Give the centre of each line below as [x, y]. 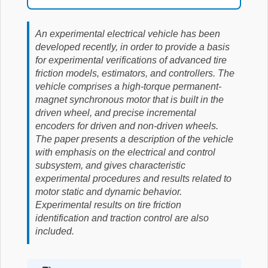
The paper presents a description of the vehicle [134, 139]
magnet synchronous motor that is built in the [130, 100]
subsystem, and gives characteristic [110, 165]
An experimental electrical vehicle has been [128, 34]
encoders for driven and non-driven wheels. [127, 126]
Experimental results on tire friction [108, 205]
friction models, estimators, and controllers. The [135, 73]
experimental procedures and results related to [133, 179]
